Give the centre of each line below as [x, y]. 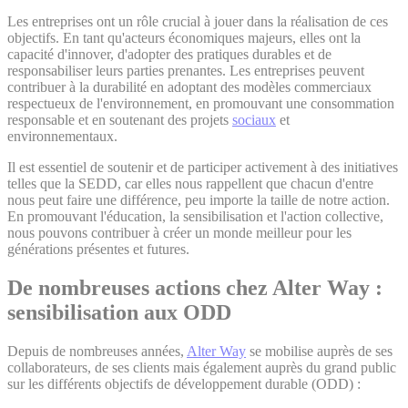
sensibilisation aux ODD [119, 313]
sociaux [254, 120]
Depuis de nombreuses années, [97, 352]
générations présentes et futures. [98, 250]
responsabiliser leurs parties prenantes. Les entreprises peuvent [186, 71]
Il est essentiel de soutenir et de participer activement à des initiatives [203, 168]
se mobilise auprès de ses [319, 352]
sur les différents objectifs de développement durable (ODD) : [184, 384]
